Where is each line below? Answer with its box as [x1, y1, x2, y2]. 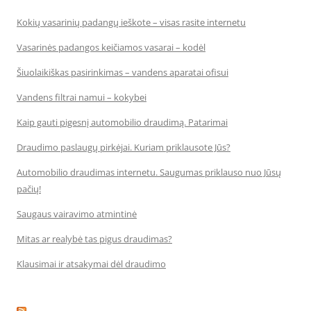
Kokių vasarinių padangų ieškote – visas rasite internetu [17, 16, 246, 28]
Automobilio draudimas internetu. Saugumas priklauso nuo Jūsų [17, 166, 281, 178]
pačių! [17, 183, 41, 195]
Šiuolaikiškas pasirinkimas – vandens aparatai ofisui [17, 66, 228, 78]
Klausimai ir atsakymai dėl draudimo [17, 258, 166, 270]
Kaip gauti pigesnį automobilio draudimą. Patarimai [17, 116, 228, 128]
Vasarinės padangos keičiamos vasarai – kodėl [17, 41, 205, 53]
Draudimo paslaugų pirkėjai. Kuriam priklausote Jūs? [17, 141, 230, 153]
